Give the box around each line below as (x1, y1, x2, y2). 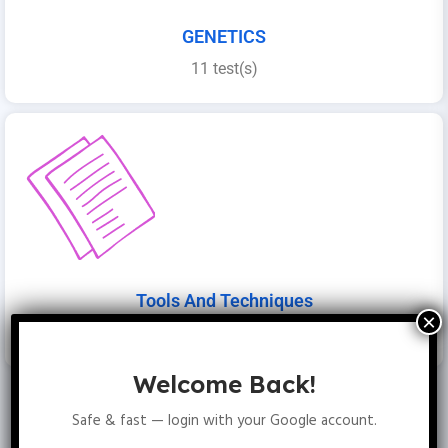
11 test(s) (190, 59, 258, 79)
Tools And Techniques (135, 290, 313, 312)
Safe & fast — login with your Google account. (71, 408, 377, 433)
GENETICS (182, 26, 266, 48)
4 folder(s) (187, 323, 261, 343)
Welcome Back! (132, 368, 316, 399)
